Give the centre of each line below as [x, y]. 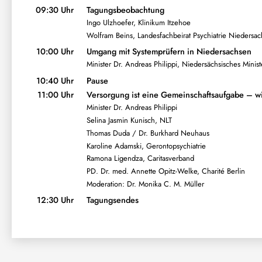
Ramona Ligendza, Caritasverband [140, 158]
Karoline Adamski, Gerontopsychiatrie [146, 146]
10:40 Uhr [55, 80]
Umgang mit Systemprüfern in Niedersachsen [169, 51]
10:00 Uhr [55, 51]
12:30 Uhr [55, 200]
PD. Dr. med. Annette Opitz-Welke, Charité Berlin [166, 171]
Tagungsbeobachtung [125, 10]
